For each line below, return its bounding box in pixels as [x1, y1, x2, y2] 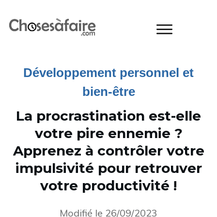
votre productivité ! [40, 177, 177, 194]
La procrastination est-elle [16, 108, 201, 124]
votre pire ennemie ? [34, 125, 183, 141]
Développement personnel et [23, 65, 194, 80]
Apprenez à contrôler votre [13, 142, 204, 159]
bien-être [82, 84, 135, 99]
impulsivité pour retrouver [15, 160, 202, 176]
